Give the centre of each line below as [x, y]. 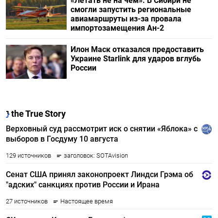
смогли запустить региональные [131, 9]
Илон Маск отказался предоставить [137, 49]
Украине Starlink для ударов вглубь [136, 58]
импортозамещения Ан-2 [117, 28]
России [83, 68]
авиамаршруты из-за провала [126, 18]
